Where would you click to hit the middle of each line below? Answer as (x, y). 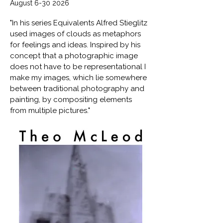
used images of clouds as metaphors (75, 34)
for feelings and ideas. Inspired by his (75, 45)
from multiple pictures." (50, 111)
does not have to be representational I (78, 67)
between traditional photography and (77, 89)
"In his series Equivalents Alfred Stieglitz (79, 23)
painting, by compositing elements (71, 100)
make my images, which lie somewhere (78, 78)
